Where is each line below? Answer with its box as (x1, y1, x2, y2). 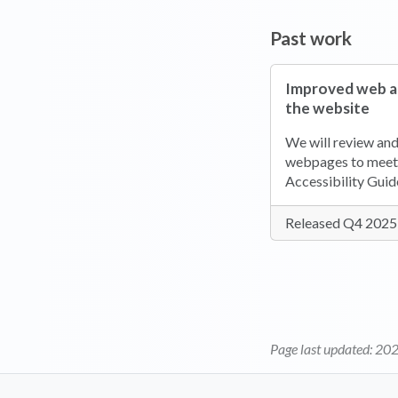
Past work (270, 28, 352, 50)
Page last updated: (270, 340, 375, 358)
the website (285, 99, 370, 118)
